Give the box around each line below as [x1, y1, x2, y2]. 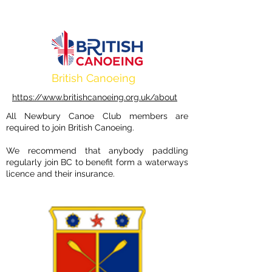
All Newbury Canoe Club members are [6, 111, 188, 121]
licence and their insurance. [6, 169, 115, 178]
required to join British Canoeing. [6, 123, 137, 132]
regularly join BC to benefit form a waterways [6, 157, 188, 167]
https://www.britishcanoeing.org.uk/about [12, 92, 177, 102]
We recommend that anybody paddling [6, 146, 188, 155]
